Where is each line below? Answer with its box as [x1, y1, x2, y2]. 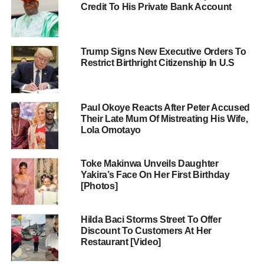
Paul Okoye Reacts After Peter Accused [80, 102, 250, 113]
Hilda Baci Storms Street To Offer [80, 214, 222, 225]
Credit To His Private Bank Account [80, 1, 232, 12]
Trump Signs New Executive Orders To [80, 46, 246, 57]
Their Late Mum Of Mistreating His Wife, [80, 113, 248, 124]
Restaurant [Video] [80, 236, 161, 247]
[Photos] [80, 180, 118, 191]
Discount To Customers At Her [80, 225, 212, 236]
